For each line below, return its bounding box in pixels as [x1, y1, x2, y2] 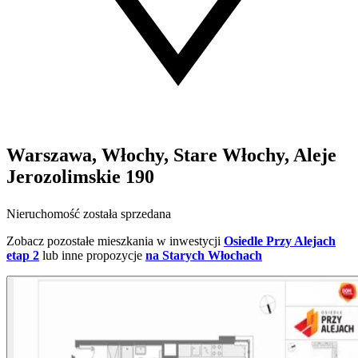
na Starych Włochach [145, 249, 262, 263]
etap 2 [6, 249, 39, 263]
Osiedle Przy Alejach [224, 234, 336, 249]
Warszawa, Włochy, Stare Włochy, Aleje [6, 145, 336, 166]
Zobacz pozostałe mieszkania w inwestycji [6, 234, 221, 249]
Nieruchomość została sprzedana [6, 207, 171, 221]
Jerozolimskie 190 [6, 166, 154, 188]
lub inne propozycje [42, 249, 142, 263]
